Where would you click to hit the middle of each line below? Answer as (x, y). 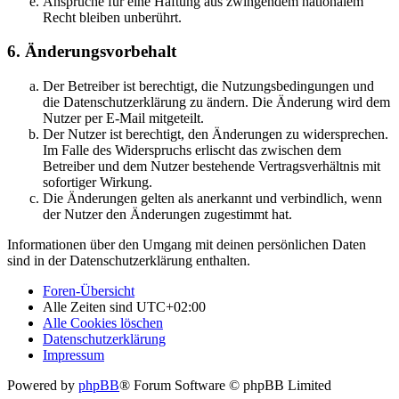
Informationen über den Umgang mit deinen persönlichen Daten (187, 245)
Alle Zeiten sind (90, 307)
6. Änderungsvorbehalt (92, 52)
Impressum (73, 355)
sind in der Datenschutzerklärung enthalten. (129, 261)
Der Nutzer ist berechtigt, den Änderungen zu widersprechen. (216, 134)
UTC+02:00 (171, 307)
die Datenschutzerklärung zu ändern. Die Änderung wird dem (216, 102)
